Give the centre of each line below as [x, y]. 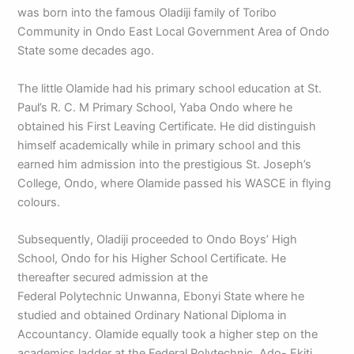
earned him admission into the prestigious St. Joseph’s [165, 164]
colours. [39, 202]
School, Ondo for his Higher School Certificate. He [152, 258]
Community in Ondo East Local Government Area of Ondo [174, 32]
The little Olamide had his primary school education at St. [170, 88]
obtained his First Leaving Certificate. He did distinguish [167, 126]
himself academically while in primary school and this [160, 145]
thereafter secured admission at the [113, 277]
